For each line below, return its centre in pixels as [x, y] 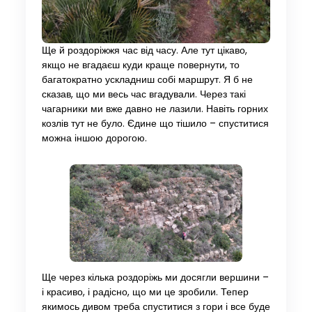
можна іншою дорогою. [94, 139]
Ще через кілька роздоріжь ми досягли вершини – [155, 277]
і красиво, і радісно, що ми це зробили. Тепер [145, 292]
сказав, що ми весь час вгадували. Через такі [143, 95]
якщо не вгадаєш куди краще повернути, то [140, 65]
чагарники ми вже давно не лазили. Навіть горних [155, 109]
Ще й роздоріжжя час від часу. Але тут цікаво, [144, 51]
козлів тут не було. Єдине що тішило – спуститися [155, 124]
